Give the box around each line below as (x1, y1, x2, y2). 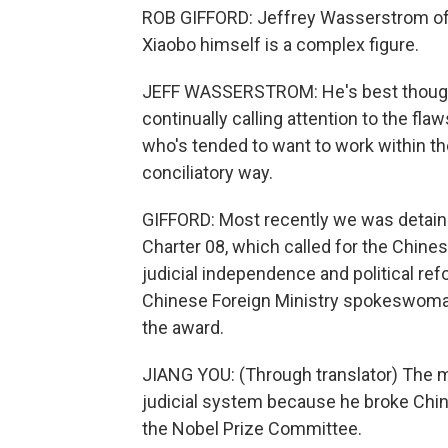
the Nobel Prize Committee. (142, 418, 362, 439)
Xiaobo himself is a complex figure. (142, 34, 419, 55)
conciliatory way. (142, 162, 273, 183)
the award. (142, 317, 224, 338)
